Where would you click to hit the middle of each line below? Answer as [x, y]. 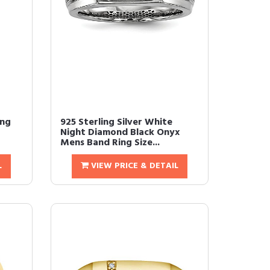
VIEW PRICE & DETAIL [133, 166]
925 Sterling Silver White [116, 122]
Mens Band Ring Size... [110, 143]
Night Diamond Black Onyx [120, 133]
